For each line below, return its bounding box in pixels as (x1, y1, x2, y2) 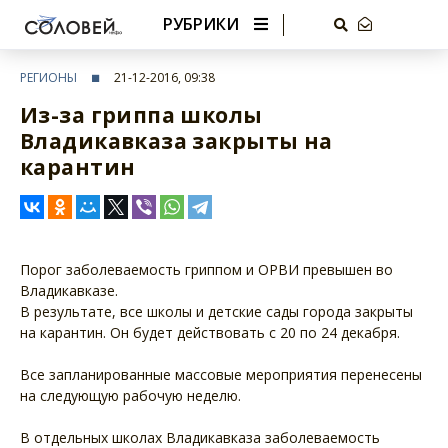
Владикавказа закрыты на (20, 127, 333, 155)
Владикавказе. (20, 281, 118, 300)
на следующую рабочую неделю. (20, 386, 241, 405)
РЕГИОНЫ (20, 69, 77, 86)
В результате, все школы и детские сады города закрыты (20, 302, 413, 321)
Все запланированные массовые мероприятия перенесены (20, 365, 422, 384)
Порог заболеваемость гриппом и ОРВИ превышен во (20, 260, 393, 279)
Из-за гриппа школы (20, 101, 263, 129)
